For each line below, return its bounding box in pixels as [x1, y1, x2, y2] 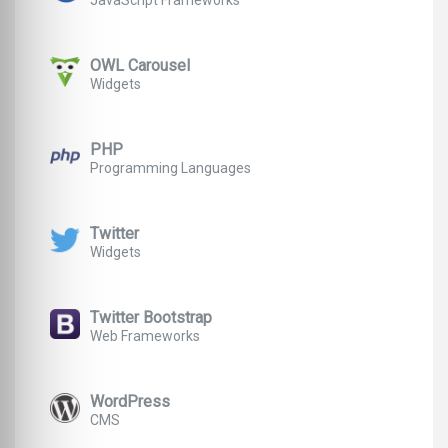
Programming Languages [90, 160, 251, 177]
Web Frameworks [90, 328, 200, 345]
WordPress [90, 392, 170, 412]
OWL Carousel [90, 56, 190, 76]
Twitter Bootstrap [90, 308, 212, 328]
